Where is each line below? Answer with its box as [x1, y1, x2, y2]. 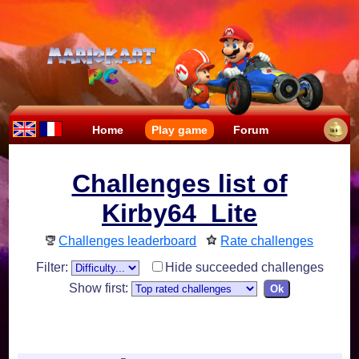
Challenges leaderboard [58, 234, 197, 248]
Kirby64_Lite [102, 199, 257, 228]
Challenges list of [71, 169, 288, 199]
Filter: [35, 260, 71, 275]
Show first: [69, 281, 131, 296]
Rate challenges [220, 234, 314, 248]
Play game [151, 123, 208, 136]
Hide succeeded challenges [164, 260, 324, 275]
